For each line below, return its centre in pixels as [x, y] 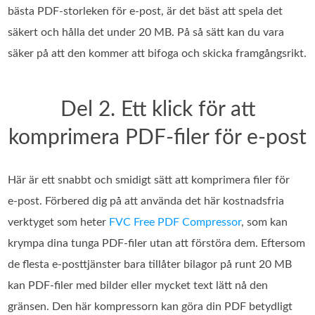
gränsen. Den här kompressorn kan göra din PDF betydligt [150, 306]
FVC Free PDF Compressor [175, 222]
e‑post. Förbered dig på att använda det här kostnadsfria [146, 201]
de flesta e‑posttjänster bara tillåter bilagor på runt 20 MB [150, 264]
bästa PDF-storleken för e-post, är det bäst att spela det [146, 11]
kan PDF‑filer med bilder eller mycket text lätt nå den [138, 285]
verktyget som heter [59, 222]
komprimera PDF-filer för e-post [157, 137]
